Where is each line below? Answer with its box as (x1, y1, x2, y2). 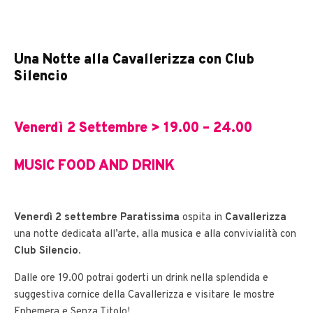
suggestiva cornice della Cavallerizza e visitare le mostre (14, 289, 275, 303)
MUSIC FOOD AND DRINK (14, 157, 175, 176)
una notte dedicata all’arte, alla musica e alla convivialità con (14, 228, 296, 242)
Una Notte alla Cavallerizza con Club (14, 51, 254, 70)
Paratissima (120, 211, 180, 225)
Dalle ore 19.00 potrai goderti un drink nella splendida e (14, 272, 268, 286)
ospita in (180, 211, 225, 225)
